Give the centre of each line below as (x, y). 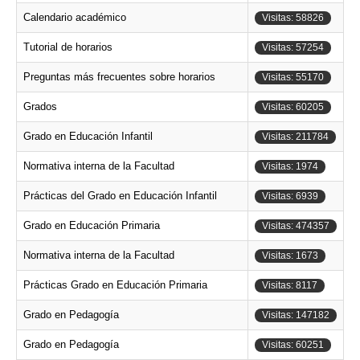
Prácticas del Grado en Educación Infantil (120, 196)
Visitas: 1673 (290, 256)
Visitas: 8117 (290, 285)
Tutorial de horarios (68, 47)
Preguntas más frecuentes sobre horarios (119, 77)
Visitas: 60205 (293, 107)
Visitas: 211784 (295, 137)
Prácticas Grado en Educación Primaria (115, 285)
